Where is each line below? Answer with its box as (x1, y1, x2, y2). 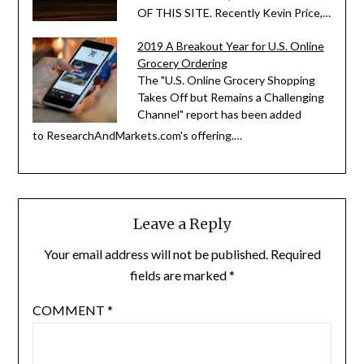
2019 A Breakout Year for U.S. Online (136, 39, 324, 54)
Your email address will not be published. (43, 245, 268, 262)
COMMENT (32, 301, 107, 318)
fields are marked (129, 266, 229, 283)
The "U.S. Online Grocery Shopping (136, 73, 315, 88)
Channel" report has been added (136, 107, 301, 122)
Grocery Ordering (136, 56, 227, 71)
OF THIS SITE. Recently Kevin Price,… (136, 6, 331, 20)
